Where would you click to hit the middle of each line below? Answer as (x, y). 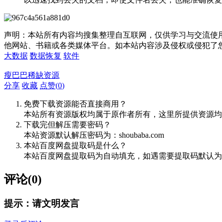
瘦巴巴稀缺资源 (32, 75)
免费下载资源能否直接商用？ (75, 104)
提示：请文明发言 (42, 204)
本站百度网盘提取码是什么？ (75, 146)
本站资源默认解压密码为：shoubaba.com (94, 135)
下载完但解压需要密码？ (67, 125)
